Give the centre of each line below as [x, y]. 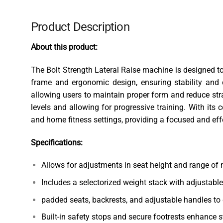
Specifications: [57, 142]
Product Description [80, 27]
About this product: [64, 47]
